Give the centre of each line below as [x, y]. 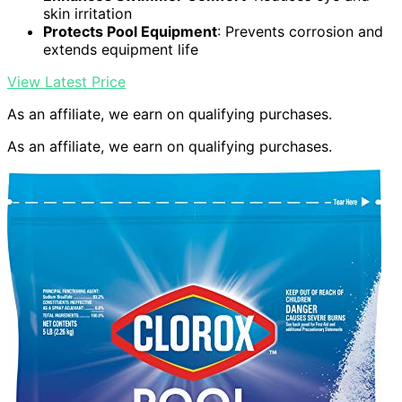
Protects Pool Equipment [130, 32]
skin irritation [87, 14]
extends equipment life [121, 50]
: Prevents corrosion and [300, 32]
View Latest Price [66, 82]
